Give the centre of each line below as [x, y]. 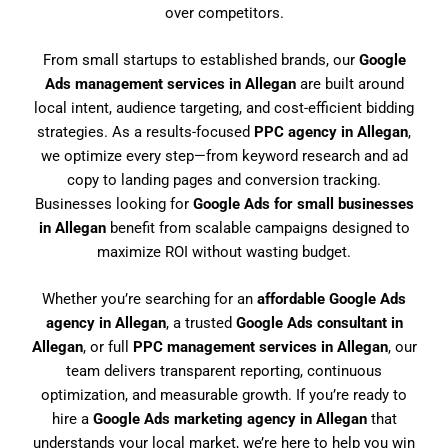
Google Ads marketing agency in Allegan [229, 419]
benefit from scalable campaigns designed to [257, 227]
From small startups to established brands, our [200, 59]
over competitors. [224, 12]
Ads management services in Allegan [170, 83]
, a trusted [200, 323]
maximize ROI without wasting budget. [224, 251]
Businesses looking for [113, 203]
